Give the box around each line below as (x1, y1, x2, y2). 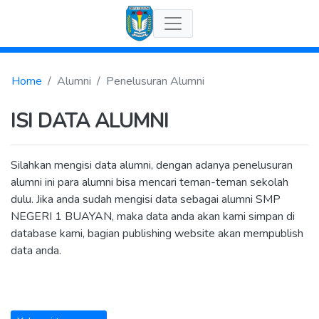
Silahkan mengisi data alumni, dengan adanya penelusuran (11, 157, 293, 173)
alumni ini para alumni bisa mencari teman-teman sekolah (11, 174, 288, 190)
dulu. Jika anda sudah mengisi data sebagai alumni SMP (11, 191, 281, 207)
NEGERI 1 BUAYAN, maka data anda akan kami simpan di (11, 208, 295, 224)
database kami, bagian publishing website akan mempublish (11, 225, 303, 241)
